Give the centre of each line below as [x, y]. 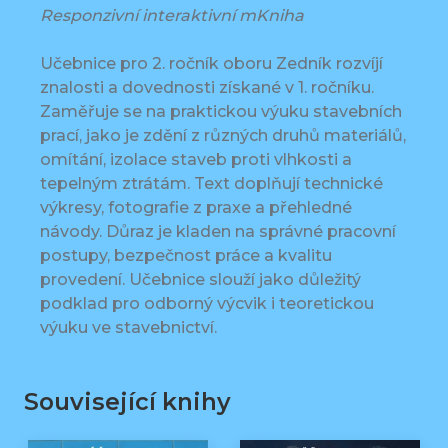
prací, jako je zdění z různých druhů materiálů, [223, 136]
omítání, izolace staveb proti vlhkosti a [196, 160]
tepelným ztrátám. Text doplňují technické [211, 184]
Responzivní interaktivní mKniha [172, 16]
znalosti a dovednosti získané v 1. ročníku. [207, 88]
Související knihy [127, 402]
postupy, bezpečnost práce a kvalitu [186, 256]
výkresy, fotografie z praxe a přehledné [196, 208]
